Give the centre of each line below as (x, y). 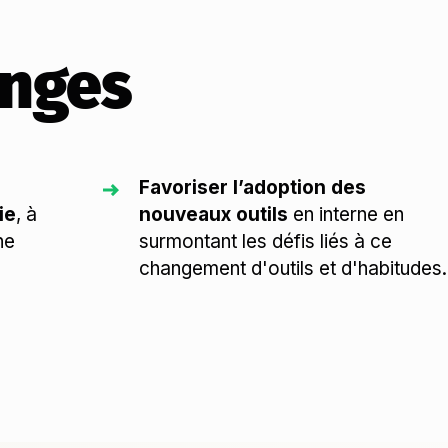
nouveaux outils (214, 214)
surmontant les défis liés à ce (266, 241)
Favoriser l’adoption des (253, 187)
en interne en (346, 214)
